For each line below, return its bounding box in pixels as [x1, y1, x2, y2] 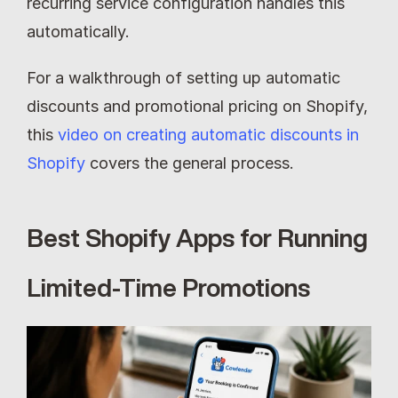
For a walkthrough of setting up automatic [27, 68, 340, 88]
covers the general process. [85, 154, 294, 173]
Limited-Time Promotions [27, 275, 310, 301]
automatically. [27, 22, 130, 42]
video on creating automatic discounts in [58, 125, 359, 145]
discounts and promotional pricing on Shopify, [27, 97, 368, 116]
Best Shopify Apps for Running [27, 225, 368, 251]
